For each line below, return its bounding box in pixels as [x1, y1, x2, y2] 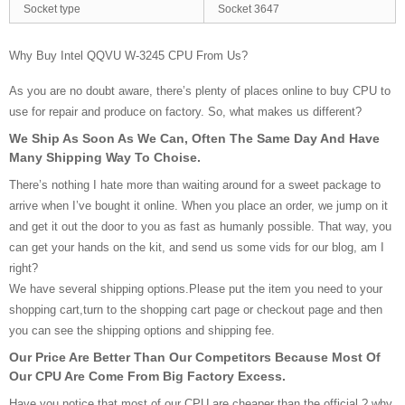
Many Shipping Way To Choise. [9, 150, 201, 165]
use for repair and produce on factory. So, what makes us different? [9, 105, 362, 118]
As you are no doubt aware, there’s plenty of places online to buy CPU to [9, 84, 391, 98]
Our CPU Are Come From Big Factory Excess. [9, 369, 286, 383]
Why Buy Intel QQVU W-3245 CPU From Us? [9, 49, 248, 62]
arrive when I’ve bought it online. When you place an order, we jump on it [9, 199, 388, 212]
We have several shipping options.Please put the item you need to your [9, 282, 382, 296]
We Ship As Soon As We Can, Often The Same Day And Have [9, 131, 380, 146]
